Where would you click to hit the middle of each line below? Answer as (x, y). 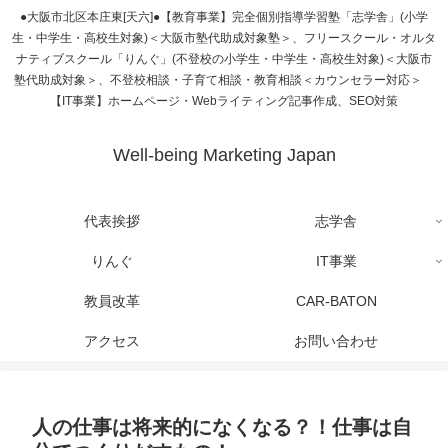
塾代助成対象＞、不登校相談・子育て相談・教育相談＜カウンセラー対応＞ (224, 80)
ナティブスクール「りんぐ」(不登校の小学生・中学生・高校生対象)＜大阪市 (224, 59)
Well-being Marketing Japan (224, 155)
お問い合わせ (336, 341)
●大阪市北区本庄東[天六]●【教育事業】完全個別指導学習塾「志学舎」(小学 (224, 17)
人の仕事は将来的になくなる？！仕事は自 (222, 427)
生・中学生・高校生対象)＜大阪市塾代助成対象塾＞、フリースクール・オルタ (224, 38)
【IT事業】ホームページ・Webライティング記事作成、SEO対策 (224, 101)
